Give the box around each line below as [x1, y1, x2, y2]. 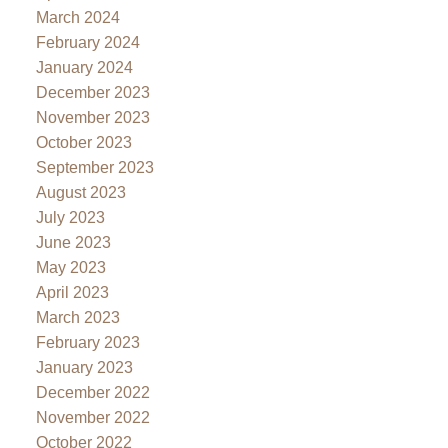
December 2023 [35, 83, 150, 101]
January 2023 [35, 358, 133, 376]
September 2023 [35, 158, 154, 176]
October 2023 [35, 133, 132, 151]
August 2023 [35, 183, 126, 201]
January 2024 [35, 58, 133, 76]
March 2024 [35, 8, 120, 26]
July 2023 [35, 208, 105, 226]
